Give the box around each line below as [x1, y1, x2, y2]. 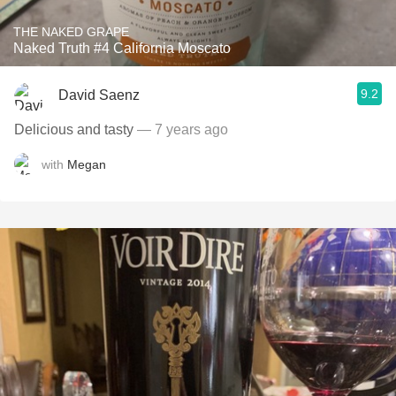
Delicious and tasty [14, 122, 133, 137]
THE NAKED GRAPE [13, 25, 129, 39]
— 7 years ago [133, 122, 228, 137]
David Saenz [58, 87, 140, 103]
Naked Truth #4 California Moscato [13, 41, 231, 56]
